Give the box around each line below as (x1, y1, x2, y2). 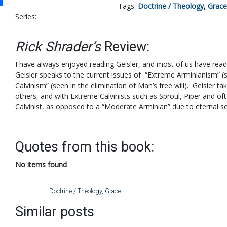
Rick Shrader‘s (15, 39, 101, 55)
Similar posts (15, 204, 94, 220)
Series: (15, 12, 36, 21)
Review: (101, 39, 149, 55)
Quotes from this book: (15, 139, 154, 155)
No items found (15, 160, 67, 169)
